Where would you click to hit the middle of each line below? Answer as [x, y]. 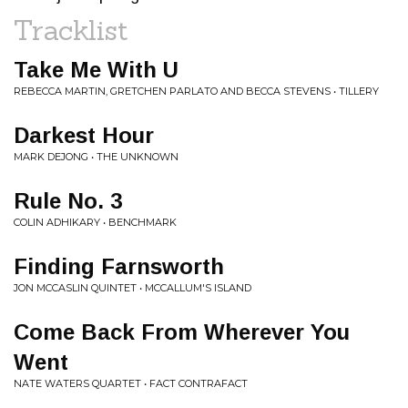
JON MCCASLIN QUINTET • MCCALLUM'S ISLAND [133, 288]
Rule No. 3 [68, 201]
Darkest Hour [84, 135]
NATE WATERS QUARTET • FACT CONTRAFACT [131, 383]
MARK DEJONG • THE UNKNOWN [96, 157]
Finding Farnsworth [119, 266]
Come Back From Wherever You [182, 332]
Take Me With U [96, 70]
